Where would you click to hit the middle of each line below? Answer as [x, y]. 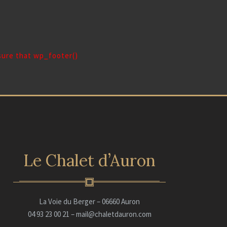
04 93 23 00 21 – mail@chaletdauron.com [89, 214]
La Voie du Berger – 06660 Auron [89, 201]
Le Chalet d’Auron [89, 160]
